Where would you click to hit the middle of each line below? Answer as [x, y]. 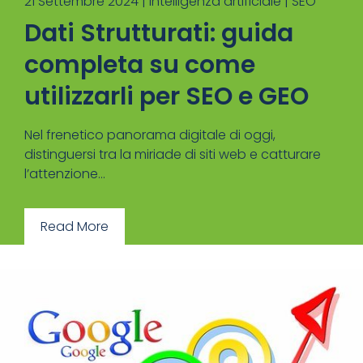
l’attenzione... [65, 174]
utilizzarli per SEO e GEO [167, 96]
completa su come [140, 65]
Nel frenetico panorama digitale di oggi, [150, 135]
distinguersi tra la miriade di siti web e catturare [173, 154]
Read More [75, 226]
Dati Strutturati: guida [159, 33]
